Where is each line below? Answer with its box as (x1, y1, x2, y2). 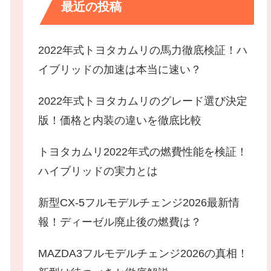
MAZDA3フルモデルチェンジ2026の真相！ (38, 247, 249, 260)
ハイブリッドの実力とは (38, 165, 158, 178)
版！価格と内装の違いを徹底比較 (38, 114, 202, 127)
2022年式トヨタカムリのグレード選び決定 (38, 95, 248, 108)
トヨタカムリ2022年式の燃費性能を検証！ (38, 146, 248, 158)
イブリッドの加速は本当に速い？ (38, 64, 202, 76)
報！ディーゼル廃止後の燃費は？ (38, 216, 202, 229)
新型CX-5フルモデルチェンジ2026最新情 (38, 197, 240, 209)
